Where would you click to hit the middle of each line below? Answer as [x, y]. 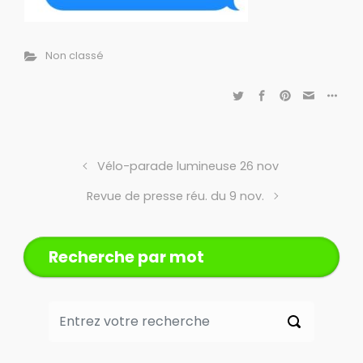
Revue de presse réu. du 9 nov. [175, 196]
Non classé [74, 56]
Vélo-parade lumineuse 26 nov [188, 167]
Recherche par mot [126, 258]
